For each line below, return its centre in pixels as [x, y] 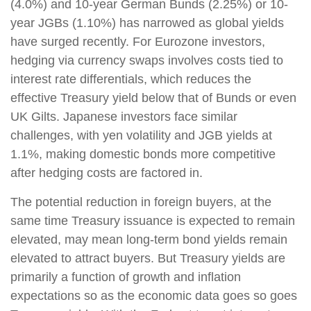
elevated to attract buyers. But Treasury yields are [148, 259]
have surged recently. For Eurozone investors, [138, 42]
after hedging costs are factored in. [107, 173]
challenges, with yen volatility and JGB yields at [141, 136]
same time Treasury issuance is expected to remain [153, 221]
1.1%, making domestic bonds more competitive [143, 154]
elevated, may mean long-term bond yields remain [149, 240]
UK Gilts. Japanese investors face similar [124, 117]
